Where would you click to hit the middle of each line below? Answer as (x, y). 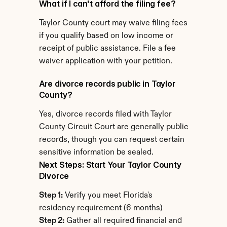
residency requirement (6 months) (101, 208)
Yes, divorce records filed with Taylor (105, 115)
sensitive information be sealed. (96, 153)
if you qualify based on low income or (106, 36)
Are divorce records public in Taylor (107, 84)
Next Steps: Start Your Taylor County (110, 165)
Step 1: (51, 196)
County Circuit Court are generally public (113, 127)
